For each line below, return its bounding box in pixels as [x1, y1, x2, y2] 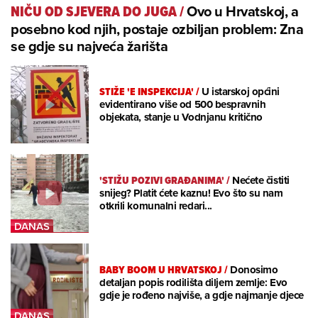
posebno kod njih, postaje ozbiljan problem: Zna [11, 18, 304, 39]
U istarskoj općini [202, 83, 280, 99]
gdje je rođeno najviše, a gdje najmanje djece [99, 287, 304, 304]
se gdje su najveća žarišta [11, 35, 168, 56]
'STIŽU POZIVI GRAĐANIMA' [99, 172, 224, 189]
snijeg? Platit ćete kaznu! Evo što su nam [99, 185, 283, 202]
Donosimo [230, 262, 278, 278]
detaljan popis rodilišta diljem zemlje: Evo [99, 275, 287, 291]
